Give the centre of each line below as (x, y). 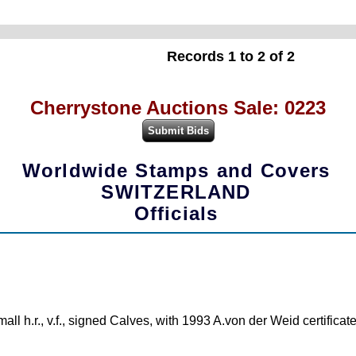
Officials (176, 214)
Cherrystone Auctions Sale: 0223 (178, 107)
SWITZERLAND (176, 192)
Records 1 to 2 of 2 (230, 56)
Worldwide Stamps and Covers (176, 171)
